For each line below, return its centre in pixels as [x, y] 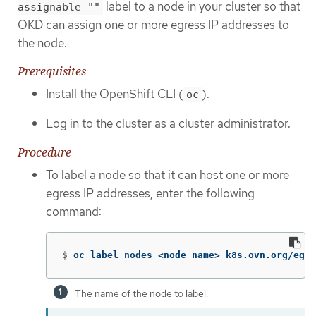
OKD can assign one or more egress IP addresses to [153, 25]
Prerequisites [52, 71]
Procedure [44, 152]
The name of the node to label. [141, 294]
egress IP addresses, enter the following [150, 193]
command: [74, 211]
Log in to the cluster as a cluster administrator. [168, 124]
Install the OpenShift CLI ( [115, 93]
